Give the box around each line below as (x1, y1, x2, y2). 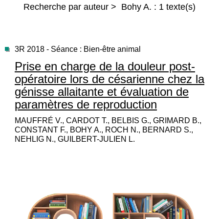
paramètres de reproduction (15, 98, 157, 111)
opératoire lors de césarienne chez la (15, 72, 204, 86)
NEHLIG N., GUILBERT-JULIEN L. (15, 135, 135, 143)
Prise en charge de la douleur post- (15, 60, 195, 73)
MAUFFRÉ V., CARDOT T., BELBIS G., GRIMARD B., (15, 116, 201, 125)
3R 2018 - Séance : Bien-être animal (15, 45, 141, 53)
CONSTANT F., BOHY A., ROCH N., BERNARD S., (15, 126, 193, 134)
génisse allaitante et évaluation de (15, 85, 189, 98)
